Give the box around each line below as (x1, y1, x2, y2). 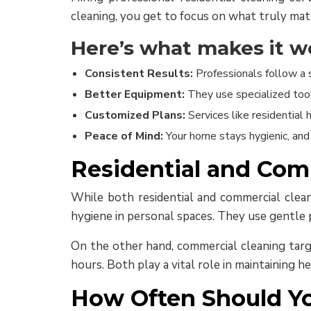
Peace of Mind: (85, 128, 163, 144)
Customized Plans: (85, 108, 188, 123)
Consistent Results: (85, 66, 193, 81)
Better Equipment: (85, 87, 185, 102)
